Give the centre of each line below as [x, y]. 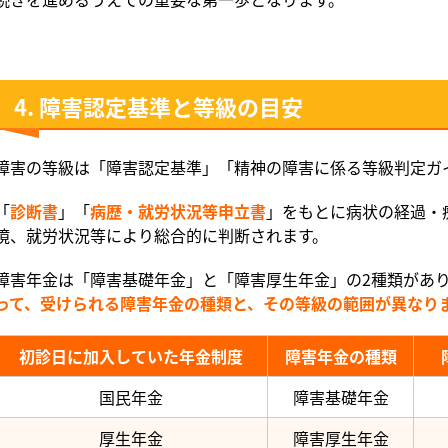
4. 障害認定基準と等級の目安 [158, 105]
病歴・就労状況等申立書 [178, 210]
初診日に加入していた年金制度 [131, 355]
